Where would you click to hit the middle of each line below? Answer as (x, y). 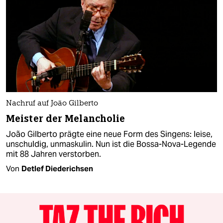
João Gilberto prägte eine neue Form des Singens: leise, (109, 134)
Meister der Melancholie (66, 118)
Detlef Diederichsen (57, 168)
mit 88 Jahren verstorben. (54, 154)
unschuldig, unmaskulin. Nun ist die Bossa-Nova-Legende (111, 144)
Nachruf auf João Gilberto (52, 104)
